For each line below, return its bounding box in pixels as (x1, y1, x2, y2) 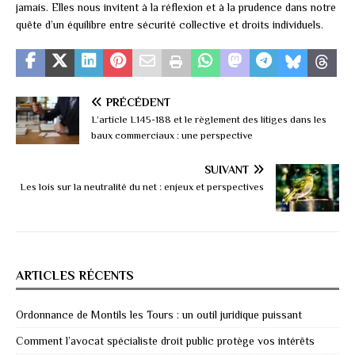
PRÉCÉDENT (106, 95, 170, 109)
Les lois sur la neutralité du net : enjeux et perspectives (20, 180, 264, 193)
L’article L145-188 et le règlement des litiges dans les (91, 113, 326, 125)
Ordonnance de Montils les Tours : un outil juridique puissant (16, 307, 302, 321)
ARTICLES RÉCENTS (16, 268, 134, 283)
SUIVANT (204, 162, 249, 176)
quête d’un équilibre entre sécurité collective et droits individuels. (16, 17, 323, 31)
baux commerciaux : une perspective (91, 128, 253, 141)
